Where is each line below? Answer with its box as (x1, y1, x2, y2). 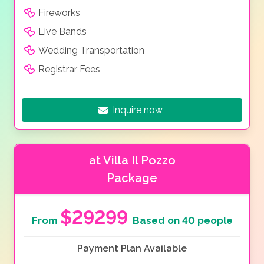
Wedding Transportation (38, 45, 144, 57)
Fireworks (38, 7, 80, 19)
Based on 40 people (132, 214, 233, 227)
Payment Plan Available (77, 243, 187, 255)
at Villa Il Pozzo (88, 153, 176, 168)
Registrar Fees (38, 64, 100, 75)
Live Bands (38, 26, 87, 38)
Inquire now (113, 104, 163, 116)
